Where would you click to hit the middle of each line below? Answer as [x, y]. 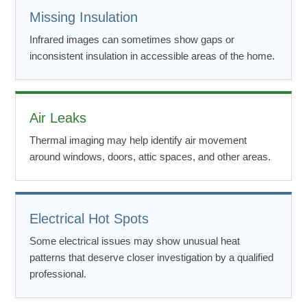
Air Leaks [58, 118]
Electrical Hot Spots [89, 218]
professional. [58, 273]
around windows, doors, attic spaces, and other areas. [150, 156]
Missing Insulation [84, 17]
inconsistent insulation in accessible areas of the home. [152, 56]
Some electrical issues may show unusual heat [135, 241]
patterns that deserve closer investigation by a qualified [151, 257]
